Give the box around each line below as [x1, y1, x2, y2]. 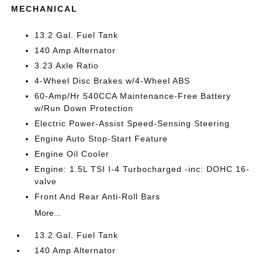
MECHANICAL [11, 4, 78, 13]
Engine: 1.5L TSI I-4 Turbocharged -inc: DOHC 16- [35, 164, 250, 174]
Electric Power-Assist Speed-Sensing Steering [35, 118, 230, 128]
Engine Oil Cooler [35, 149, 110, 158]
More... [35, 208, 61, 218]
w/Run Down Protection [35, 103, 134, 113]
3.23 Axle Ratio [35, 60, 99, 70]
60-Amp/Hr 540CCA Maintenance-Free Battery [35, 91, 232, 101]
